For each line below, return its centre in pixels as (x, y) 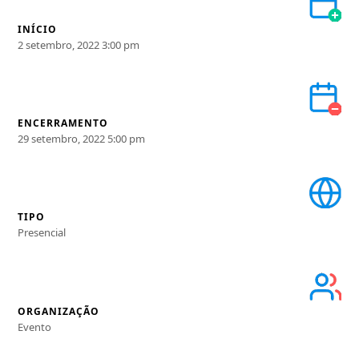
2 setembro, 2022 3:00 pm (79, 45)
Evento (35, 327)
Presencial (42, 233)
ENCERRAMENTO (63, 123)
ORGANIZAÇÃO (59, 311)
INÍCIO (38, 30)
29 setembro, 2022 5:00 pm (82, 139)
